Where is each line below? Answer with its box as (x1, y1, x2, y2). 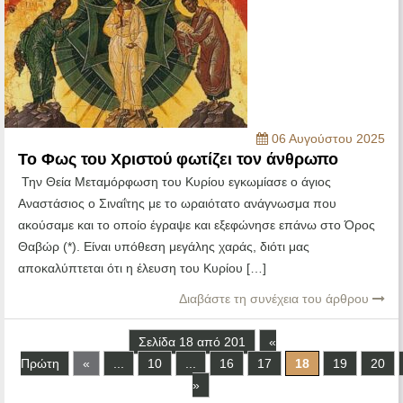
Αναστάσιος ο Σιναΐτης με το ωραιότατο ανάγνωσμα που (18, 196, 336, 211)
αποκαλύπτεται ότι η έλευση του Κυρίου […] (18, 261, 266, 276)
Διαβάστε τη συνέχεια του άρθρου (179, 291, 372, 307)
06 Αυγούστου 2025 (268, 131, 385, 147)
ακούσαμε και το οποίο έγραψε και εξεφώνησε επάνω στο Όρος (18, 218, 375, 233)
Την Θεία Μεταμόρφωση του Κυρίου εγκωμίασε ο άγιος (18, 175, 331, 190)
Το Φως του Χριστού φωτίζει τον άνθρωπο (18, 150, 338, 169)
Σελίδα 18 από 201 (139, 335, 246, 350)
